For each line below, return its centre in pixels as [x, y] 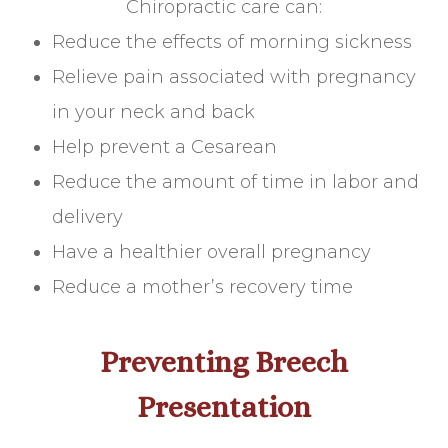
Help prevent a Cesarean [165, 146]
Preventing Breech [224, 361]
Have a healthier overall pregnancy [212, 251]
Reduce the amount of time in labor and [236, 181]
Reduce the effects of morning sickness [232, 41]
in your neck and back [154, 111]
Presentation [224, 406]
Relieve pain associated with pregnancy [234, 76]
